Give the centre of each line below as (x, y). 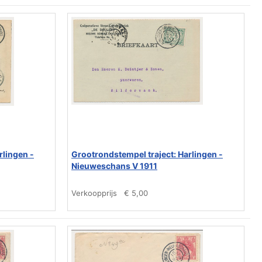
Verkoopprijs (94, 193)
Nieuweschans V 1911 (114, 166)
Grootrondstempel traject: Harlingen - (147, 154)
